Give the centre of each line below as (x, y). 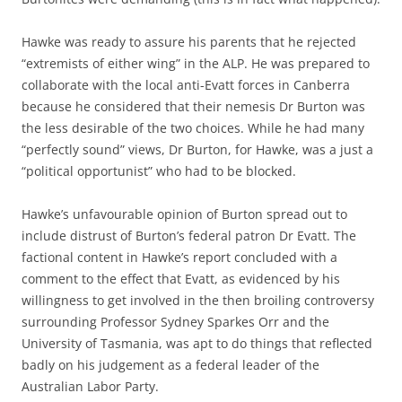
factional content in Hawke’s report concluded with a (179, 257)
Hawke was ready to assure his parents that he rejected (189, 42)
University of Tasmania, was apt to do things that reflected (197, 343)
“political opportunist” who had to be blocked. (159, 171)
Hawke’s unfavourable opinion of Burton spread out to (184, 214)
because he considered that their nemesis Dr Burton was (193, 106)
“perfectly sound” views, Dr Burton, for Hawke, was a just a (197, 149)
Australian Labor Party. (90, 386)
